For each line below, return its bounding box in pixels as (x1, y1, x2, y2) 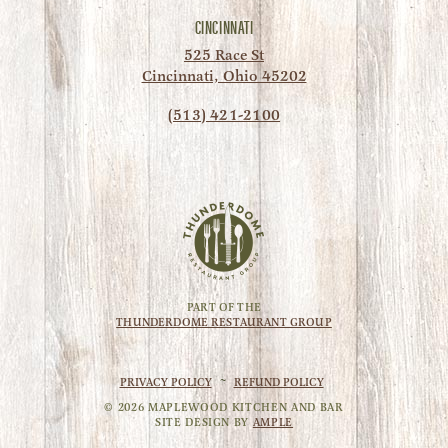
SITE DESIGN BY (154, 414, 253, 430)
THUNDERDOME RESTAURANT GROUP (116, 314, 332, 330)
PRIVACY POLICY (119, 374, 212, 390)
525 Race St (184, 44, 264, 65)
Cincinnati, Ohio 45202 (141, 65, 307, 86)
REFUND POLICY (233, 374, 324, 390)
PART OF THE (187, 299, 261, 315)
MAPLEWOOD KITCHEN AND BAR (144, 399, 344, 415)
